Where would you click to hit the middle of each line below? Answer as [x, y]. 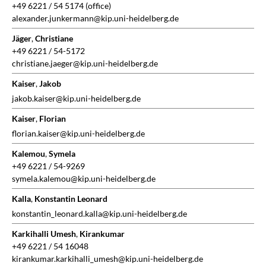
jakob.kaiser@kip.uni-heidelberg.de [76, 99]
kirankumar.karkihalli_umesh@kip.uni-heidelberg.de [107, 259]
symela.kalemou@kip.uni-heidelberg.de [84, 179]
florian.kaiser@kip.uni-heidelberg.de [78, 134]
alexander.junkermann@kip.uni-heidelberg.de [95, 18]
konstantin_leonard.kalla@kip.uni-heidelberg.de [99, 214]
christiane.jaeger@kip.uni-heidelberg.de [85, 64]
